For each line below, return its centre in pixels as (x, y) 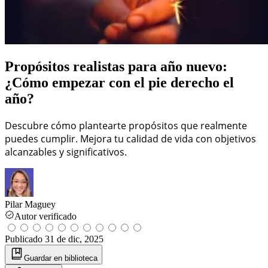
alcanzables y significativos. (66, 152)
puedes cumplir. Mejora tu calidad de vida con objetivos (130, 138)
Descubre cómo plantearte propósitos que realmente (126, 125)
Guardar (39, 258)
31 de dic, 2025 (74, 239)
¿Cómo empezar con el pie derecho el (119, 82)
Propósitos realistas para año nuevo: (116, 66)
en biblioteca (76, 258)
